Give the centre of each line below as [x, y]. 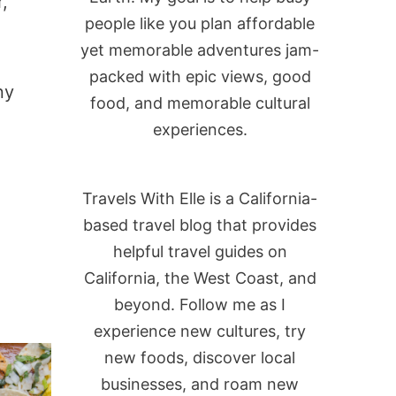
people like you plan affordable [200, 23]
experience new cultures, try [200, 331]
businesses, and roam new [200, 384]
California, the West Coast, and [200, 278]
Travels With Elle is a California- [200, 198]
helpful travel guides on [200, 251]
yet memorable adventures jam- [200, 50]
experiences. [200, 129]
